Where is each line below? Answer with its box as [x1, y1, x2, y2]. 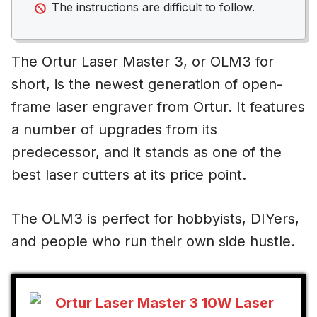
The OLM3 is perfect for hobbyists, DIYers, [11, 210, 299, 228]
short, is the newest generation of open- [11, 76, 282, 93]
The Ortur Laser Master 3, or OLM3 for [11, 53, 274, 71]
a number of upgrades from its [11, 121, 217, 139]
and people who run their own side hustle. [11, 233, 299, 250]
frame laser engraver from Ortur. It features [11, 98, 305, 116]
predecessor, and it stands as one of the [11, 144, 282, 161]
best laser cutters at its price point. [11, 166, 246, 184]
